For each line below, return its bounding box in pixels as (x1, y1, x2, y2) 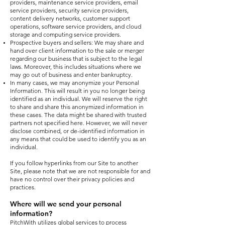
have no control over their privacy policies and (10, 175, 134, 183)
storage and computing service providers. (10, 31, 121, 38)
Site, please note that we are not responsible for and (10, 167, 150, 175)
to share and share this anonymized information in (10, 103, 144, 110)
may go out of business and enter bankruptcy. (10, 71, 133, 78)
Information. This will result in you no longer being (10, 87, 145, 94)
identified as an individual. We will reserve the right (10, 95, 147, 102)
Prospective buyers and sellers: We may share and (10, 39, 144, 46)
